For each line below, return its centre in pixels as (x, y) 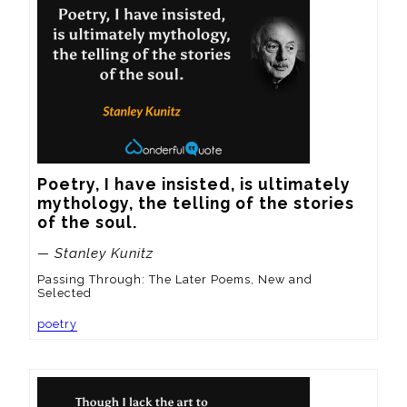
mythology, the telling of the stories (196, 203)
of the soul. (87, 222)
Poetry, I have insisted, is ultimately (194, 184)
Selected (65, 293)
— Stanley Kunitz (95, 253)
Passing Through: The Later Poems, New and (175, 280)
